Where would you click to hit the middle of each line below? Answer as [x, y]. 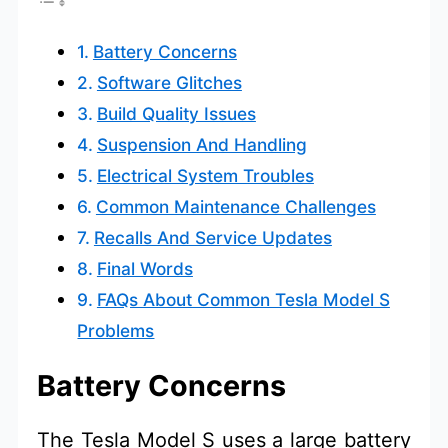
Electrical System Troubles [205, 176]
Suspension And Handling [201, 145]
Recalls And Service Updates [212, 238]
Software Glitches [169, 83]
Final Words [144, 269]
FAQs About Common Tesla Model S [243, 300]
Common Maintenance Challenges [235, 207]
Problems [116, 331]
